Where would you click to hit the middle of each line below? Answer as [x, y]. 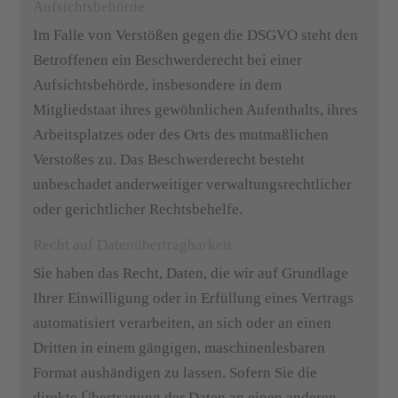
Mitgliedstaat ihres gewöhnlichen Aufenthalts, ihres [196, 110]
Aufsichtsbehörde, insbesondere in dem [158, 85]
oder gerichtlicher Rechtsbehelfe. [138, 209]
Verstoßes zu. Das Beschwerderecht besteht [169, 159]
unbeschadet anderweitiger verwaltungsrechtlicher [193, 184]
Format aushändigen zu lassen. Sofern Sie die [175, 373]
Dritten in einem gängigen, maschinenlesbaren [179, 348]
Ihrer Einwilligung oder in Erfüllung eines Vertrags [194, 298]
